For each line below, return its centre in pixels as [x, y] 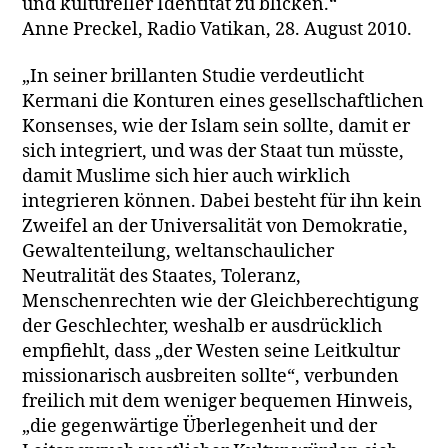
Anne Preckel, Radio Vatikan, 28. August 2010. [217, 29]
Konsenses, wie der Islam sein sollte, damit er [216, 126]
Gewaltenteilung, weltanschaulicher [178, 251]
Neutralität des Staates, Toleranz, [162, 276]
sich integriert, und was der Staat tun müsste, [213, 151]
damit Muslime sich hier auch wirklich [186, 176]
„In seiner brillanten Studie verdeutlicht [193, 76]
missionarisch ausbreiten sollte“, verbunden [211, 376]
